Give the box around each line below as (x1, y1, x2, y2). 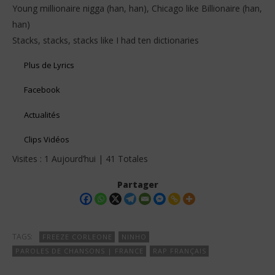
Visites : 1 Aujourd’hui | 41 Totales (12, 152, 148, 165)
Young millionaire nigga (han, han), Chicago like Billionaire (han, (12, 2, 262, 15)
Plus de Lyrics (24, 59, 75, 71)
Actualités (24, 109, 61, 120)
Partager (117, 178, 158, 190)
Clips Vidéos (24, 133, 70, 145)
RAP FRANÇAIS (153, 246, 206, 255)
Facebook (24, 84, 61, 96)
